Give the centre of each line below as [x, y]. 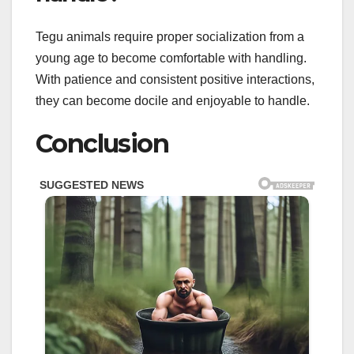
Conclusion [102, 143]
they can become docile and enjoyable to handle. [173, 100]
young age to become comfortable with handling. [171, 58]
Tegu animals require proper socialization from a [170, 36]
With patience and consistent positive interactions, [175, 79]
